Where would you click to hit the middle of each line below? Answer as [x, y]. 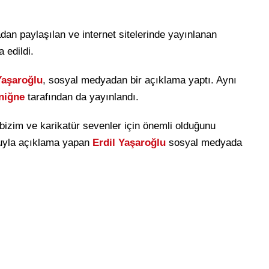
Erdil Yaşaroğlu [129, 143]
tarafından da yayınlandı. [83, 97]
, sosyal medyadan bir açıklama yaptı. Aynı [140, 80]
